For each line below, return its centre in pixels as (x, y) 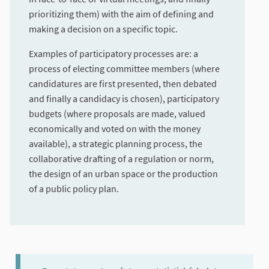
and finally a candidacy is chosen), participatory (124, 99)
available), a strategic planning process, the (116, 144)
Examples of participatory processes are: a (113, 54)
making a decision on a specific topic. (103, 29)
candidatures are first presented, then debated (123, 84)
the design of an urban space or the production (123, 174)
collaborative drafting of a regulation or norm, (121, 159)
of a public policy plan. (74, 189)
